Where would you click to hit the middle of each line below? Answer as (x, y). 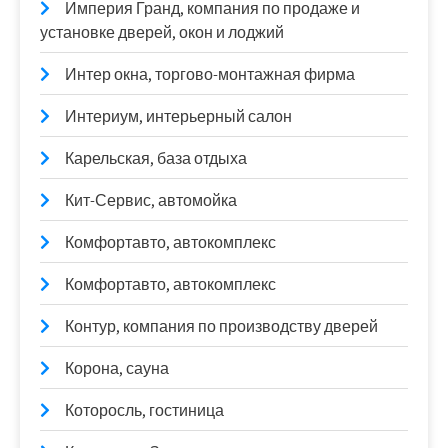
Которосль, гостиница (144, 410)
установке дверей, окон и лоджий (162, 32)
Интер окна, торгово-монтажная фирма (210, 74)
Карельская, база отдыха (156, 158)
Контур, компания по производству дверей (221, 326)
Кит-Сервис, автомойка (151, 200)
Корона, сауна (117, 368)
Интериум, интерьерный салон (178, 116)
